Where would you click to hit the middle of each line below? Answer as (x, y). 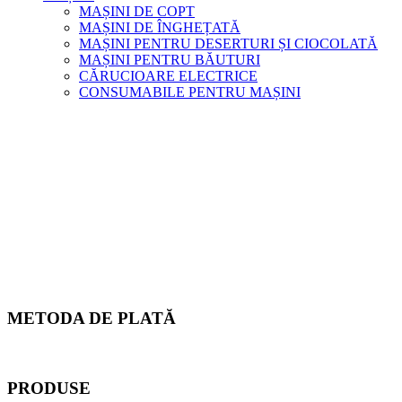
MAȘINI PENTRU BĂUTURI (170, 59)
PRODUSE (49, 388)
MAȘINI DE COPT (137, 11)
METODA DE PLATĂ (92, 319)
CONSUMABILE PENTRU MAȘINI (190, 92)
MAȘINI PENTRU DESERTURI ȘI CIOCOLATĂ (228, 43)
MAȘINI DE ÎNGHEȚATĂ (160, 27)
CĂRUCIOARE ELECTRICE (168, 75)
